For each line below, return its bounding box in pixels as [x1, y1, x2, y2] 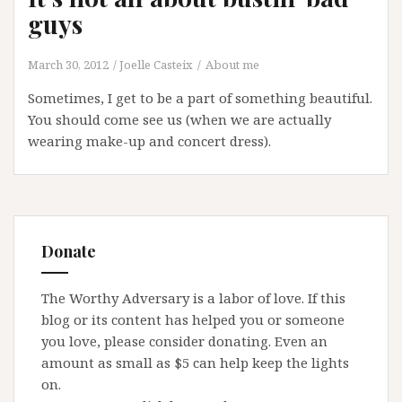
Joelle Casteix [119, 57, 193, 73]
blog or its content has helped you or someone [41, 310, 345, 328]
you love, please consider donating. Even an [41, 332, 328, 350]
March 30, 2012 [28, 57, 109, 73]
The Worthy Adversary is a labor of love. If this [41, 289, 345, 307]
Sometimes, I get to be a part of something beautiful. [28, 89, 372, 107]
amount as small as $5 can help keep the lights [41, 354, 349, 371]
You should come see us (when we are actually [28, 110, 331, 128]
